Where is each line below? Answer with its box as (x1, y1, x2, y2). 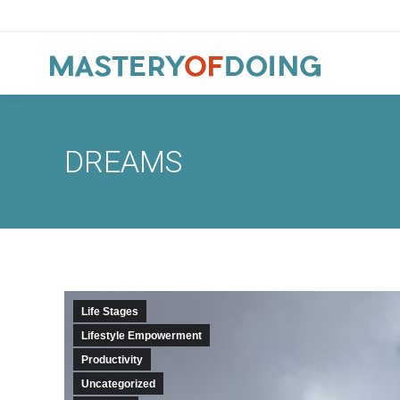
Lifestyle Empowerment (81, 329, 202, 342)
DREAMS (64, 144, 183, 179)
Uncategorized (81, 378, 155, 390)
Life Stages (81, 305, 138, 318)
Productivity (81, 354, 143, 366)
